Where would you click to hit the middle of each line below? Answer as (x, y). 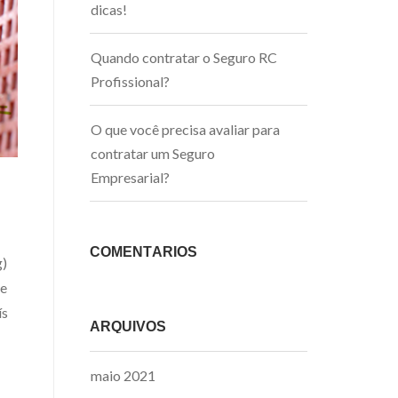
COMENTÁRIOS (143, 252)
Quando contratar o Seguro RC (184, 57)
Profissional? (130, 81)
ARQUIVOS (128, 326)
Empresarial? (130, 177)
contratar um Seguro (153, 153)
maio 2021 (123, 375)
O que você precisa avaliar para (185, 129)
